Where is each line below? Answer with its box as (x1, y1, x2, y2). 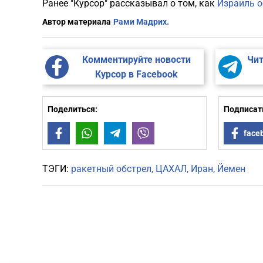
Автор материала (42, 17, 111, 27)
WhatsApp (97, 129, 136, 139)
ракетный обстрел (71, 163, 151, 175)
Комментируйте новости (82, 54, 191, 66)
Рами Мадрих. (113, 17, 169, 27)
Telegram (126, 129, 161, 139)
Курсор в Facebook (95, 69, 178, 80)
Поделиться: (48, 104, 97, 114)
